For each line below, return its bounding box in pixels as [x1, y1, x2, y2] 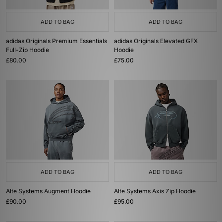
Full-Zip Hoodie [6, 46, 49, 54]
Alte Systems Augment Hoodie [6, 187, 91, 195]
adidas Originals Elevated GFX [114, 37, 198, 45]
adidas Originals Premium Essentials [6, 37, 107, 45]
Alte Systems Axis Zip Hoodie [114, 187, 196, 195]
